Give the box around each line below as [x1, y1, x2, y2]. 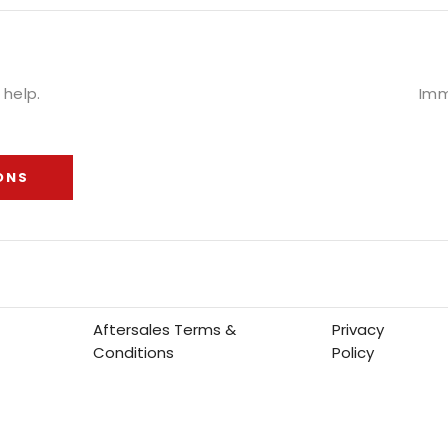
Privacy [332, 318, 385, 340]
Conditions [93, 341, 175, 363]
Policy [332, 341, 375, 363]
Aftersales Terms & [93, 318, 237, 340]
